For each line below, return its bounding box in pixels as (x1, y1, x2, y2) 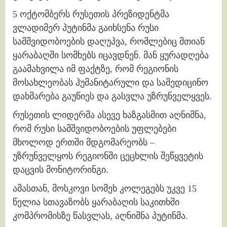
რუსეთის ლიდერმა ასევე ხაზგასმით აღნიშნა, (13, 110, 206, 121)
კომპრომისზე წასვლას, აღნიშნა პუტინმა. (13, 211, 188, 221)
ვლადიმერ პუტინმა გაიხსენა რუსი (13, 23, 159, 33)
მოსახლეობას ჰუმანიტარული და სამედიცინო (13, 78, 208, 88)
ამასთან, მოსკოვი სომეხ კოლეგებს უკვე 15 (13, 183, 197, 194)
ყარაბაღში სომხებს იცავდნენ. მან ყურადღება (13, 50, 209, 61)
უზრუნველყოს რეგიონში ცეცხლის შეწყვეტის (13, 151, 203, 162)
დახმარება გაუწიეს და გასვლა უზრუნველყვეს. (13, 91, 212, 102)
